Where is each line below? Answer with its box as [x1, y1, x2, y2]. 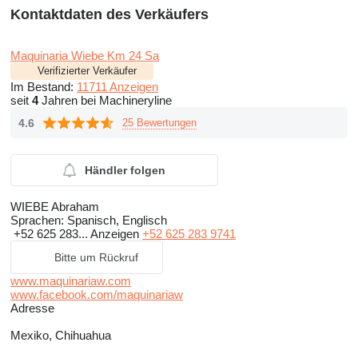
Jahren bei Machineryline [38, 93, 172, 108]
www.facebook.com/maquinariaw [10, 288, 183, 302]
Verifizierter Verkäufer [38, 65, 137, 78]
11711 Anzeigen [77, 80, 158, 94]
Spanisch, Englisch [64, 213, 167, 228]
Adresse [10, 301, 54, 316]
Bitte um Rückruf [54, 251, 138, 265]
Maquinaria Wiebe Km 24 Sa [10, 49, 159, 63]
